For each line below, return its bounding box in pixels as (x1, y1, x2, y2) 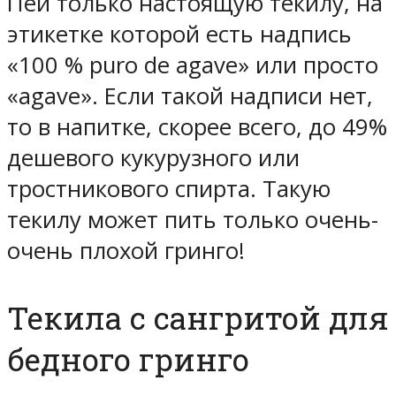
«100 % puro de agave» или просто (7, 49, 378, 80)
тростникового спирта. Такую (7, 172, 331, 204)
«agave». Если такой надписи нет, (7, 80, 373, 111)
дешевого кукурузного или (7, 141, 300, 173)
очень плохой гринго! (7, 234, 245, 266)
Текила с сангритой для (7, 297, 389, 339)
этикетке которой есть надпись (7, 18, 352, 49)
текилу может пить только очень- (7, 203, 378, 235)
